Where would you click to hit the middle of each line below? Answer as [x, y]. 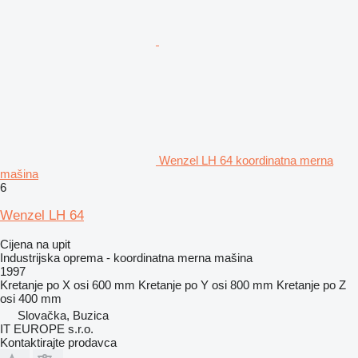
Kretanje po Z [311, 284]
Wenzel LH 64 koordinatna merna [246, 160]
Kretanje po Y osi [183, 284]
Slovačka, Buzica [63, 315]
